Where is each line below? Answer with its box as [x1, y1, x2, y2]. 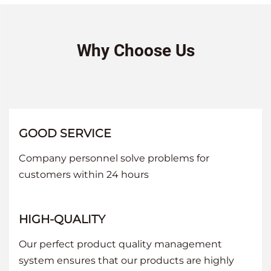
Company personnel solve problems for [19, 152, 209, 164]
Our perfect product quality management [19, 238, 222, 250]
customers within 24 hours [19, 168, 149, 180]
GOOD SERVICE [19, 126, 111, 140]
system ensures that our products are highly [19, 254, 234, 266]
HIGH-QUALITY [19, 212, 105, 226]
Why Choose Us [76, 40, 195, 60]
